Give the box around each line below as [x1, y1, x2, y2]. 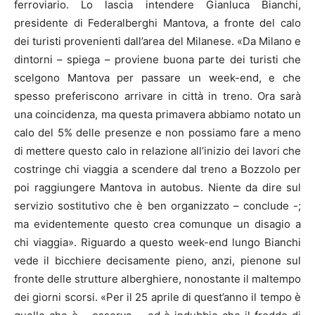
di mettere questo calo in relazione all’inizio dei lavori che [14, 144, 301, 157]
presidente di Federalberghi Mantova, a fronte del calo [14, 16, 301, 30]
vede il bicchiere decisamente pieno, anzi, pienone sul [14, 254, 301, 267]
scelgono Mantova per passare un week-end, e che [14, 71, 301, 84]
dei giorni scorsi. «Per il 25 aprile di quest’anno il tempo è [14, 290, 301, 304]
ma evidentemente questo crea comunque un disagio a [14, 217, 301, 231]
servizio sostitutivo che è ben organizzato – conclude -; [14, 199, 301, 212]
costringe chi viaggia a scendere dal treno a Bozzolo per [14, 162, 301, 176]
